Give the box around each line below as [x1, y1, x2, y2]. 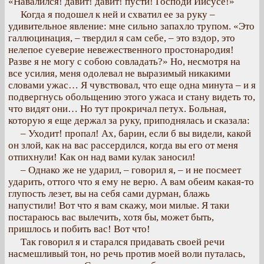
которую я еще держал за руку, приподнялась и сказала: [8, 115, 250, 126]
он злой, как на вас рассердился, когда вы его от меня [8, 140, 238, 151]
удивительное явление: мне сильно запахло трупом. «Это [8, 21, 255, 32]
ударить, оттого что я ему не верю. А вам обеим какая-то [8, 176, 254, 187]
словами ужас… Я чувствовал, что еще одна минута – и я [8, 80, 256, 91]
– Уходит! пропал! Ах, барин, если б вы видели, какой [21, 128, 251, 139]
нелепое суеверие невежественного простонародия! [8, 44, 234, 55]
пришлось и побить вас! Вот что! [8, 223, 150, 235]
